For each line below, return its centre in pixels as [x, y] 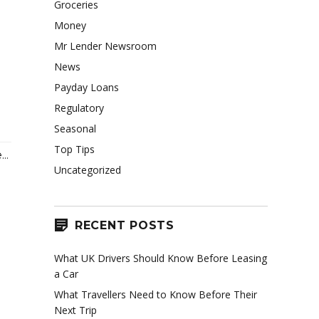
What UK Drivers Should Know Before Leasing [161, 258]
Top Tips [74, 150]
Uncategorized [88, 170]
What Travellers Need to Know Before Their [156, 294]
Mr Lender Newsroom [105, 46]
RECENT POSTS [124, 226]
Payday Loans [87, 88]
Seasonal [75, 129]
